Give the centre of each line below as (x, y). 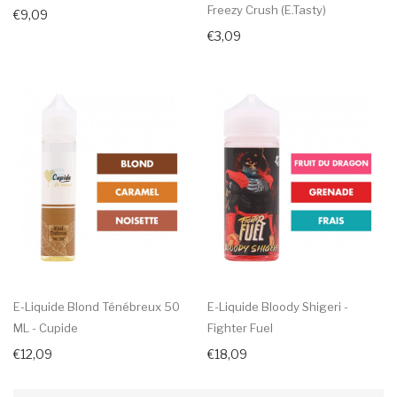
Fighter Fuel (240, 327)
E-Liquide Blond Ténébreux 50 (97, 306)
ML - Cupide (46, 327)
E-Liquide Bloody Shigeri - (278, 306)
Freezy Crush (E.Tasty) (267, 9)
